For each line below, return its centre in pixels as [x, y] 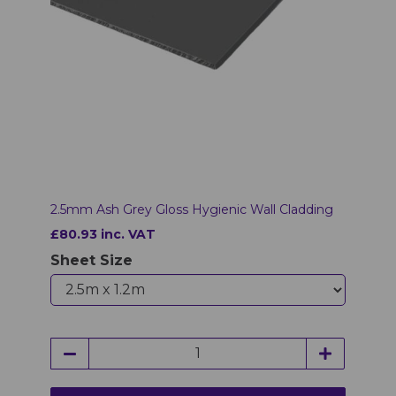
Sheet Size [92, 260]
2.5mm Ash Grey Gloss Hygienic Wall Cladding [192, 209]
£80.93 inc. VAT [103, 234]
